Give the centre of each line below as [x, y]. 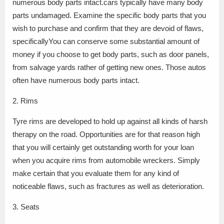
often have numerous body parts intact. [76, 80]
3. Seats [26, 206]
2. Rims [25, 100]
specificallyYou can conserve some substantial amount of [106, 41]
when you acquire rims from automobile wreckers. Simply [106, 160]
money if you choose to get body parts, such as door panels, [111, 54]
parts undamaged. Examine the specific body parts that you [109, 15]
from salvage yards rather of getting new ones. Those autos [109, 67]
